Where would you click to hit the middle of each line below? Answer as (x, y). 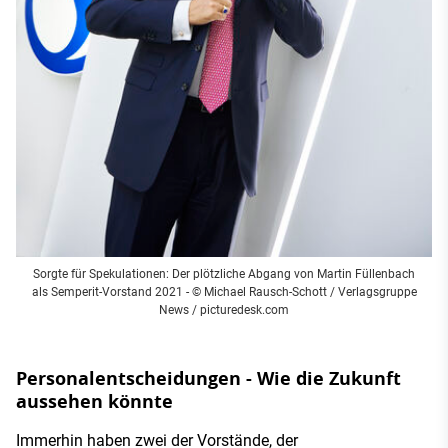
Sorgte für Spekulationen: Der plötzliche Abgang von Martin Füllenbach (224, 274)
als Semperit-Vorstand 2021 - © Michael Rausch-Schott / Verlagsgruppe (224, 292)
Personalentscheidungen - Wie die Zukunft (208, 379)
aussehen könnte (94, 402)
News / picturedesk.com (224, 310)
